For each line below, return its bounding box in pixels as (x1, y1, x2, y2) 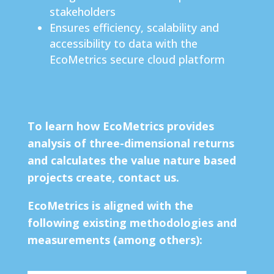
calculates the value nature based (50, 152, 236, 168)
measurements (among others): (27, 232, 202, 247)
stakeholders (49, 4, 116, 19)
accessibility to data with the (49, 35, 198, 51)
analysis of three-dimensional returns (27, 135, 234, 150)
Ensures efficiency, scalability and (49, 20, 219, 35)
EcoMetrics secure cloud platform (49, 51, 225, 67)
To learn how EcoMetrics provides (27, 118, 214, 133)
